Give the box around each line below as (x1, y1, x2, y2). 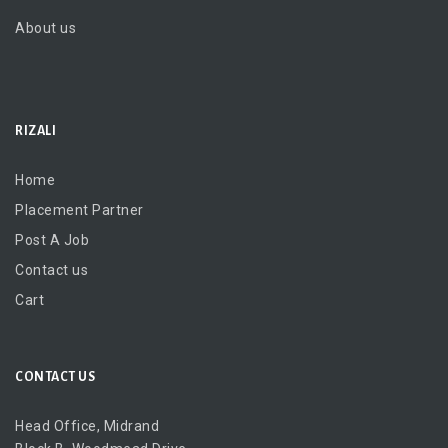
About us (15, 19, 76, 36)
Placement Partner (15, 202, 144, 218)
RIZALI (15, 123, 56, 138)
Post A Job (15, 232, 89, 248)
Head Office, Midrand (15, 418, 159, 434)
